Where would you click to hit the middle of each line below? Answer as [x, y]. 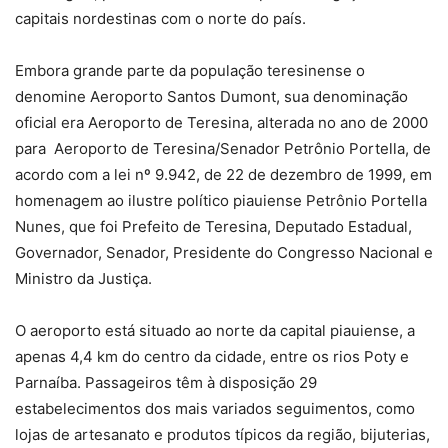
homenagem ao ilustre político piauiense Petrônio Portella [221, 201]
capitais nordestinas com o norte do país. [160, 19]
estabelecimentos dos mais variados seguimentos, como [215, 409]
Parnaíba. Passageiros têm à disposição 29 [166, 383]
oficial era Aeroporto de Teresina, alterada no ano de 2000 [221, 123]
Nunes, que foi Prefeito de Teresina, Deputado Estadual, [213, 227]
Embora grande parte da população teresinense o [190, 71]
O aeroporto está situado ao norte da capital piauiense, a [215, 331]
